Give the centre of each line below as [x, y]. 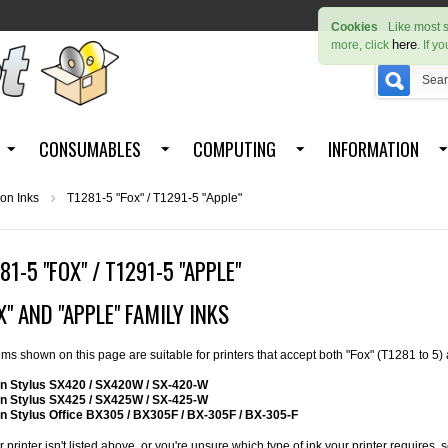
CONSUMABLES [89, 149]
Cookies [355, 27]
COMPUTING [234, 149]
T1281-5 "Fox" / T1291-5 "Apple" [154, 198]
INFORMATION [373, 149]
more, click [362, 45]
